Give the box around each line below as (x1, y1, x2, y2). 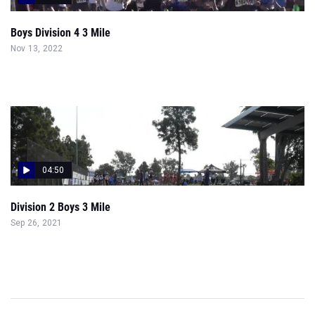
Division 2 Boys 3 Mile (11, 200, 110, 214)
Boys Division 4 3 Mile (11, 26, 110, 39)
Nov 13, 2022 (11, 44, 63, 53)
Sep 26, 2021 (11, 218, 63, 228)
